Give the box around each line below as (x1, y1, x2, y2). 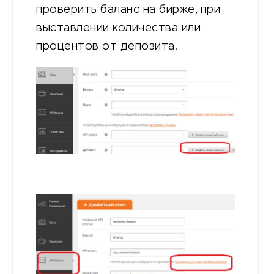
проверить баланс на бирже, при (36, 4, 220, 15)
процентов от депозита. (36, 40, 177, 52)
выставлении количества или (36, 22, 201, 34)
